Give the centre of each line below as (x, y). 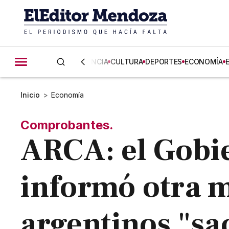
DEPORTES (164, 62)
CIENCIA (94, 62)
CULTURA (127, 62)
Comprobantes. (67, 125)
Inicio (30, 95)
